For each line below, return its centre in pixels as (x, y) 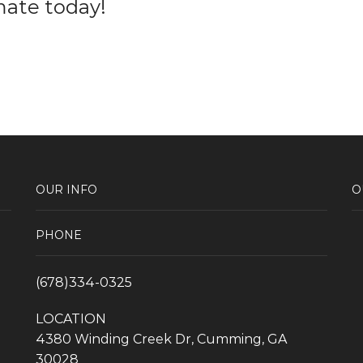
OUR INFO (66, 189)
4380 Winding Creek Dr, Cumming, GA (161, 340)
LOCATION (71, 319)
